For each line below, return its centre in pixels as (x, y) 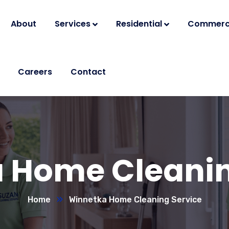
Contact (88, 72)
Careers (35, 72)
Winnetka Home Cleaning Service (135, 200)
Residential (139, 24)
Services (73, 24)
